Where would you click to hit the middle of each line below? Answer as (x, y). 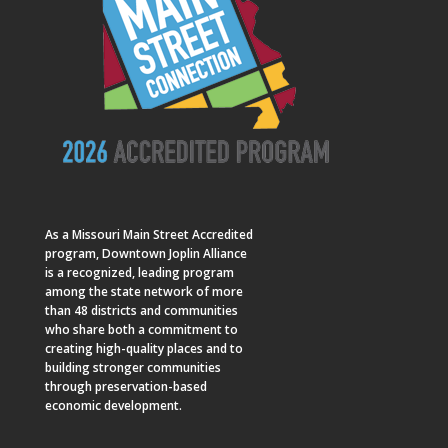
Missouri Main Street (130, 234)
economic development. (113, 405)
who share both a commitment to (141, 329)
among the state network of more (143, 291)
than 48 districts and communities (141, 310)
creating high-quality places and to (143, 348)
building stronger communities (132, 367)
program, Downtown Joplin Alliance (145, 253)
